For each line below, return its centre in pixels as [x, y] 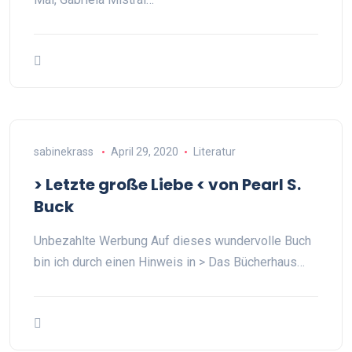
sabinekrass [64, 152]
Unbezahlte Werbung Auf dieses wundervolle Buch [172, 241]
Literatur [214, 152]
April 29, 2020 [144, 152]
